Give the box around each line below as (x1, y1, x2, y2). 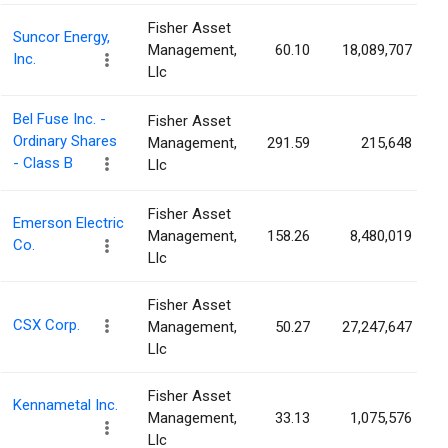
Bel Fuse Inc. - (13, 110, 106, 129)
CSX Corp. (13, 316, 80, 335)
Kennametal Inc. (13, 396, 118, 415)
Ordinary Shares (13, 132, 117, 151)
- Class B (13, 154, 73, 173)
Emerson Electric (13, 214, 124, 233)
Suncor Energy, (13, 28, 110, 47)
